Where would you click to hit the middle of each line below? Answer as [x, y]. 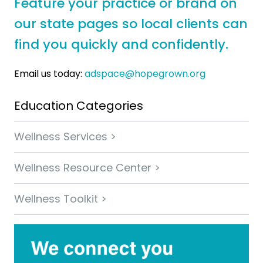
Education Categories [79, 106]
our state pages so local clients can [131, 24]
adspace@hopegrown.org [145, 74]
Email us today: [49, 74]
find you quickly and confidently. [121, 45]
